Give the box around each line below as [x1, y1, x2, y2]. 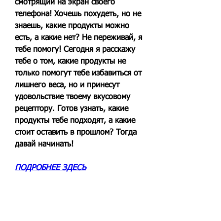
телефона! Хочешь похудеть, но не [15, 10, 141, 18]
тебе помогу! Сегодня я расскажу [15, 45, 135, 54]
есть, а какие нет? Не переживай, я [15, 34, 142, 42]
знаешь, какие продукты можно [15, 22, 129, 30]
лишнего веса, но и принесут [15, 81, 119, 89]
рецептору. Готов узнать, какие [15, 105, 128, 113]
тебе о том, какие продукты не [15, 57, 126, 66]
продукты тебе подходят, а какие [15, 116, 135, 125]
